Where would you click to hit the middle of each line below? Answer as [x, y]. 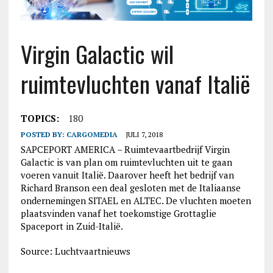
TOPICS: [40, 119]
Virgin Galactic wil [97, 54]
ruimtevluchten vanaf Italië [135, 84]
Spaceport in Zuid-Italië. [72, 226]
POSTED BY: [43, 135]
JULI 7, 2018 [144, 135]
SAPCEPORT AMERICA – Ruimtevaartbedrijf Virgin [125, 150]
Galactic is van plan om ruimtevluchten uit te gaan [126, 162]
